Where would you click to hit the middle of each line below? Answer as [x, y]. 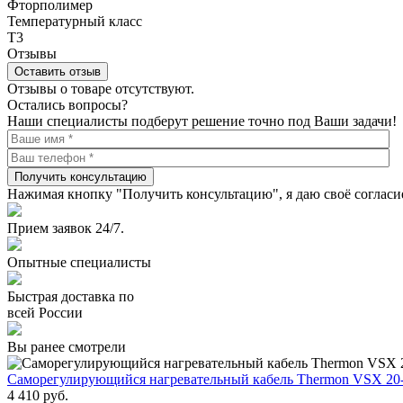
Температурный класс [75, 21]
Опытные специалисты [79, 262]
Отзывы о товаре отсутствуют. [101, 88]
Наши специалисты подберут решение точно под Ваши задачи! [202, 121]
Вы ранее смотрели [67, 346]
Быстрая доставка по [71, 296]
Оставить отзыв [58, 71]
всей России [45, 312]
